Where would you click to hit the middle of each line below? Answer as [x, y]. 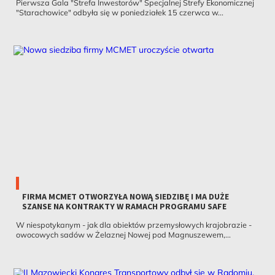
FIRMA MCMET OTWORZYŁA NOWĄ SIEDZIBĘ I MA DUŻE [125, 196]
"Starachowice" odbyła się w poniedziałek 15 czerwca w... [119, 12]
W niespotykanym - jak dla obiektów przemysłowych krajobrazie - [134, 224]
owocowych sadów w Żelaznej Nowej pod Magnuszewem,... [123, 234]
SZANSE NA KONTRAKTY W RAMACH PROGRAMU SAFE [124, 206]
